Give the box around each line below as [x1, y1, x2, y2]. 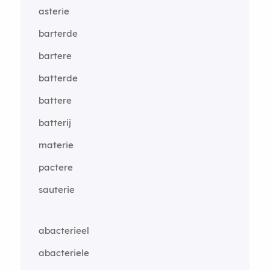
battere [38, 95, 72, 106]
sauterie [38, 184, 75, 195]
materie [38, 139, 74, 151]
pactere [38, 162, 73, 173]
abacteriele [38, 247, 89, 259]
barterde [38, 28, 78, 39]
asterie [38, 5, 69, 17]
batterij [38, 117, 71, 128]
